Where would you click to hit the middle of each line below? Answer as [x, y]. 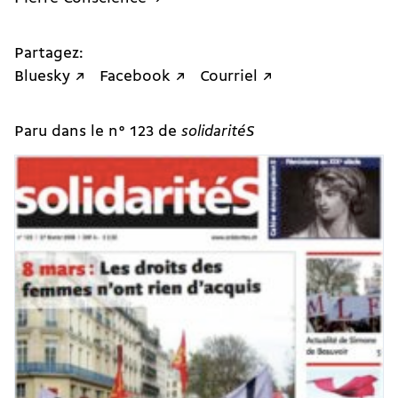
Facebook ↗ [143, 77]
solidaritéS [218, 131]
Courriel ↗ [236, 77]
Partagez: [49, 54]
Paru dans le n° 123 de [98, 131]
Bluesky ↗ [50, 77]
